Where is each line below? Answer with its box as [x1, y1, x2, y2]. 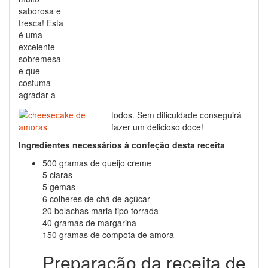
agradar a [19, 89, 56, 100]
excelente [19, 41, 55, 53]
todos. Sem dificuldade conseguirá [111, 109, 242, 121]
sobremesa [19, 53, 61, 65]
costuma [19, 77, 51, 89]
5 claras [42, 169, 72, 181]
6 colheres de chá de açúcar [42, 193, 150, 205]
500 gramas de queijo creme [42, 157, 151, 169]
